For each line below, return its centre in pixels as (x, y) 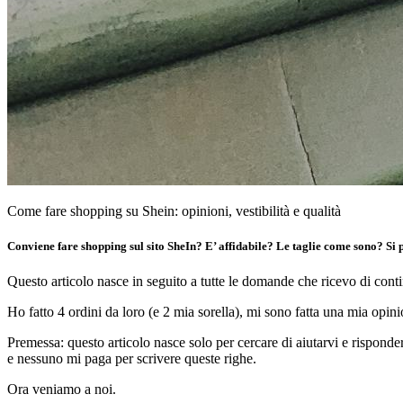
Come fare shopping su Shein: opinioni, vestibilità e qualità (174, 210)
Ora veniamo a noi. (62, 390)
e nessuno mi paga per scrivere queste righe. (132, 359)
